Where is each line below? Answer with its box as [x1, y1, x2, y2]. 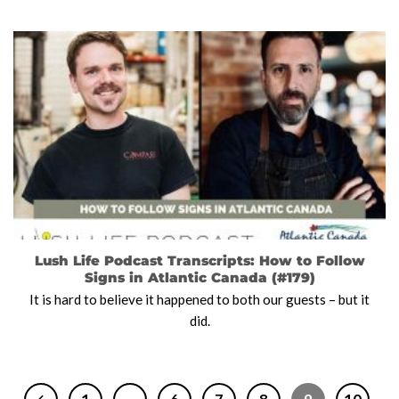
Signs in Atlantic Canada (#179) [84, 268, 315, 286]
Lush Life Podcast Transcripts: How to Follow [34, 251, 365, 269]
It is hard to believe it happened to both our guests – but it [29, 290, 370, 307]
